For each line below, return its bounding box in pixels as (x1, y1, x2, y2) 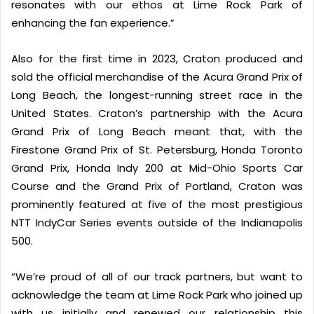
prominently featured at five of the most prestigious (11, 196, 303, 212)
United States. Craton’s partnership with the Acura (11, 105, 303, 121)
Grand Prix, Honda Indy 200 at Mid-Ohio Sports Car (11, 160, 303, 175)
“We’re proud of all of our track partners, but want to (11, 268, 303, 284)
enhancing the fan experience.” (11, 15, 175, 30)
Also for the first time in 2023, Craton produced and (11, 50, 303, 66)
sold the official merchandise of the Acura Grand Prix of (11, 69, 303, 84)
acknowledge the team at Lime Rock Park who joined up (11, 287, 303, 302)
